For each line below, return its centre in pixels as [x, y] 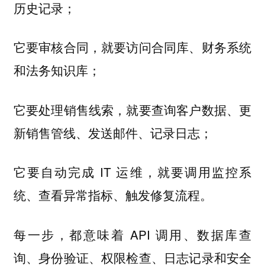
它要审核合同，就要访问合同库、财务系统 [132, 47]
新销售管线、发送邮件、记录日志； [116, 132]
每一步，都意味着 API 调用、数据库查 [132, 234]
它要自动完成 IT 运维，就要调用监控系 [132, 172]
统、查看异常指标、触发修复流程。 [113, 195]
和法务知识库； [57, 70]
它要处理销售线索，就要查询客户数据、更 [132, 109]
